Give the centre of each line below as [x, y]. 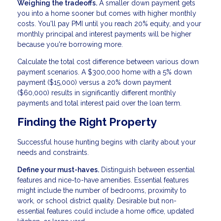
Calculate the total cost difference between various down [108, 61]
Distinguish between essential [147, 169]
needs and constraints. [53, 152]
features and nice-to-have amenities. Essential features [103, 180]
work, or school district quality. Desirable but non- [97, 201]
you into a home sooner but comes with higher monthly [107, 13]
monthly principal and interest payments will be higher [104, 34]
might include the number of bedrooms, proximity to [102, 190]
